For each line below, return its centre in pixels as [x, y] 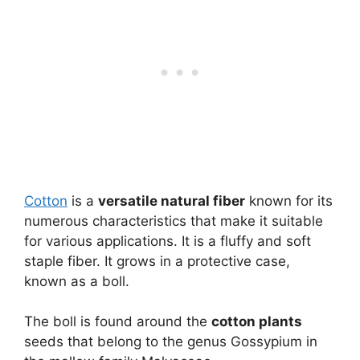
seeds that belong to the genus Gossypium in [171, 342]
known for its [289, 200]
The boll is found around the [118, 322]
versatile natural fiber [172, 200]
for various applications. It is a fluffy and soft [168, 241]
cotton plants [257, 322]
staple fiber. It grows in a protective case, [157, 261]
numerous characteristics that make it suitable [174, 221]
